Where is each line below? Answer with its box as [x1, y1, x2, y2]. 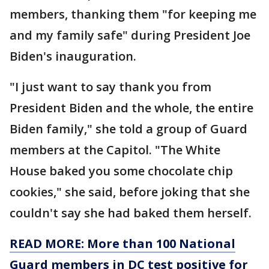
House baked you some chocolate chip [10, 163, 233, 180]
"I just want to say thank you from [10, 79, 211, 95]
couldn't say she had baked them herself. [10, 205, 252, 222]
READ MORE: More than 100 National [10, 235, 235, 252]
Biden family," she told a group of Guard [10, 121, 247, 138]
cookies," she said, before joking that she [10, 184, 250, 201]
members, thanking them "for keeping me [10, 6, 256, 23]
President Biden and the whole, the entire [10, 100, 253, 116]
